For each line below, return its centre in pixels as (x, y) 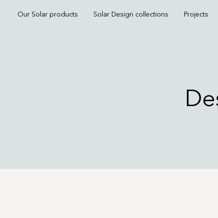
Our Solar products (48, 14)
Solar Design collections (131, 14)
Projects (196, 14)
